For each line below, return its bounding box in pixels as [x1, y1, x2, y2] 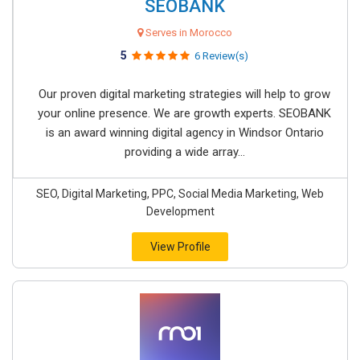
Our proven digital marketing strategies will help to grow [39, 87, 330, 101]
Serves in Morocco [142, 27, 232, 39]
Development [145, 205, 215, 218]
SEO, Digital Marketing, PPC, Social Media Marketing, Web [36, 187, 324, 200]
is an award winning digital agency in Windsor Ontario [45, 125, 324, 140]
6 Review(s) [194, 50, 248, 62]
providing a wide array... [124, 145, 245, 159]
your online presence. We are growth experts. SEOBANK [38, 106, 331, 121]
